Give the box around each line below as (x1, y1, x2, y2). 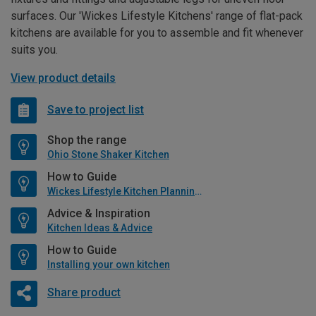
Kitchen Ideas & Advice (47, 221, 152, 233)
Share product (47, 286, 121, 300)
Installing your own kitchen (47, 258, 170, 270)
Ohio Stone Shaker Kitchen (47, 148, 169, 160)
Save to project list (47, 103, 144, 117)
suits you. (11, 42, 58, 56)
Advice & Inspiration (47, 206, 150, 220)
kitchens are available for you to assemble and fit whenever (11, 25, 303, 39)
